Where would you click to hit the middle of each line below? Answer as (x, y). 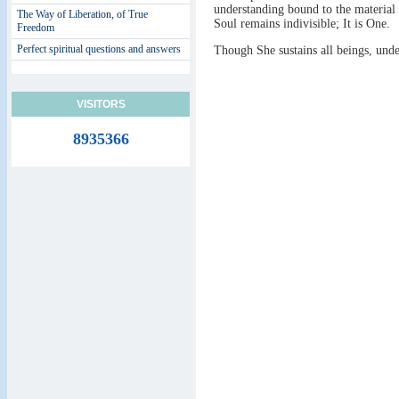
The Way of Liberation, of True (82, 14)
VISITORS (101, 104)
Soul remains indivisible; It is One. (302, 24)
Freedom (36, 28)
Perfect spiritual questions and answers (99, 49)
